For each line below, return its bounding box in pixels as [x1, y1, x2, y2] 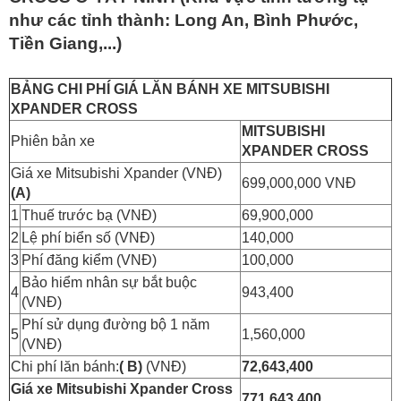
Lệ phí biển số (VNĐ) [21, 229, 155, 245]
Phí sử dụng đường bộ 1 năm [21, 316, 209, 332]
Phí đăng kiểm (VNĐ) [21, 252, 157, 268]
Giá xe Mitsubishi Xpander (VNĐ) [11, 165, 222, 181]
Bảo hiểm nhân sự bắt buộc [21, 274, 197, 290]
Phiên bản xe [11, 132, 95, 149]
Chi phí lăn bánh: [11, 358, 119, 374]
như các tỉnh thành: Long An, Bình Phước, [9, 10, 358, 30]
